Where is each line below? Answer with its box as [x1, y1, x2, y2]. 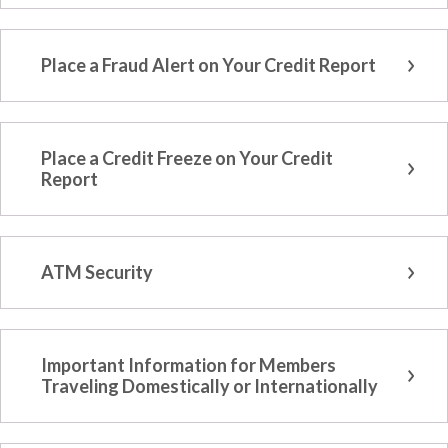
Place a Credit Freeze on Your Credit [41, 147, 333, 170]
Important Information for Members [41, 354, 336, 377]
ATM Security [41, 261, 153, 284]
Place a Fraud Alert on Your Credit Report [41, 54, 376, 77]
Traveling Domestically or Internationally [41, 375, 378, 398]
